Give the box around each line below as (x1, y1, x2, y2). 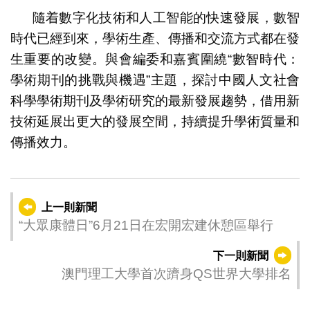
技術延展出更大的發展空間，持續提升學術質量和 (10, 114, 300, 129)
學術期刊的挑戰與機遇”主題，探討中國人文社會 (10, 73, 300, 88)
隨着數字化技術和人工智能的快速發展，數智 (32, 10, 300, 26)
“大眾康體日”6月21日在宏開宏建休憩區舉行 (18, 218, 273, 233)
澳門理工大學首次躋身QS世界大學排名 (62, 266, 292, 281)
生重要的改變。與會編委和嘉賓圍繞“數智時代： (10, 52, 300, 67)
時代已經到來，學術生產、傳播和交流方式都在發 (10, 31, 300, 46)
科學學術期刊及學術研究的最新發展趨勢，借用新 (10, 93, 300, 109)
